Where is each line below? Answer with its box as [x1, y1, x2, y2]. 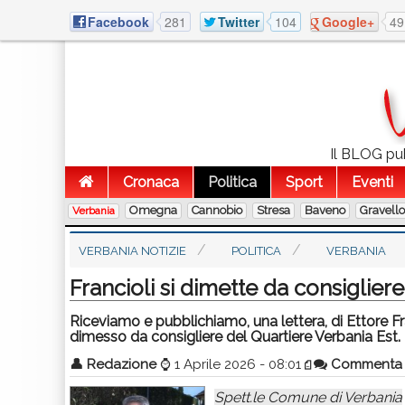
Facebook [88, 12, 149, 31]
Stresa [257, 203, 290, 217]
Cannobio [192, 203, 242, 217]
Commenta [327, 356, 402, 372]
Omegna [129, 203, 177, 217]
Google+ [322, 12, 374, 31]
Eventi [352, 174, 393, 191]
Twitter [218, 12, 259, 31]
